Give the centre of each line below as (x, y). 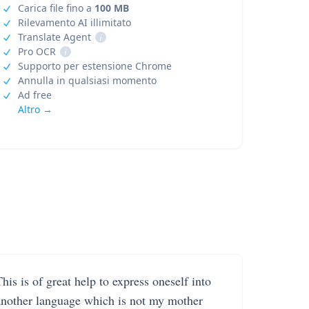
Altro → (35, 109)
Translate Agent (54, 37)
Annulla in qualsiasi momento (87, 80)
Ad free (34, 95)
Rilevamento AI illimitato (74, 22)
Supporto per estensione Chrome (94, 66)
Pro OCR (37, 51)
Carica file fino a (56, 8)
